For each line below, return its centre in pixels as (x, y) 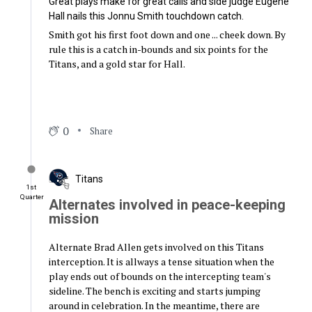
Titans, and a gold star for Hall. (117, 64)
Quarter (32, 198)
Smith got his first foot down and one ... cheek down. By (167, 35)
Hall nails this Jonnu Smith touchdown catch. (146, 16)
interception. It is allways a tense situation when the (161, 262)
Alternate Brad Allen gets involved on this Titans (156, 247)
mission (73, 219)
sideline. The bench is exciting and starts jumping (154, 291)
